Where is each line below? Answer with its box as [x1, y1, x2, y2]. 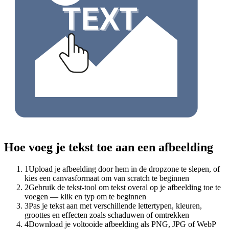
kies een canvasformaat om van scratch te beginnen [25, 174, 189, 183]
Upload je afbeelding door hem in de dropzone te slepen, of [29, 165, 220, 174]
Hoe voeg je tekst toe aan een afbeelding [4, 141, 213, 154]
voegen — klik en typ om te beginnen [25, 192, 146, 201]
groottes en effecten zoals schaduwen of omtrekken [25, 211, 189, 220]
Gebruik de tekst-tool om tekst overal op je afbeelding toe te [29, 183, 221, 192]
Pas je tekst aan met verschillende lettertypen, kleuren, [29, 201, 202, 211]
